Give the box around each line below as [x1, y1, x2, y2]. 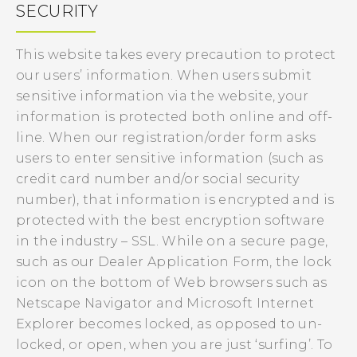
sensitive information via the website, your [16, 88, 309, 104]
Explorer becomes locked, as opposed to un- [16, 316, 323, 331]
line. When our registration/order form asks [16, 130, 316, 145]
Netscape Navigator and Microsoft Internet [16, 296, 315, 311]
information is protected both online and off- [16, 109, 333, 124]
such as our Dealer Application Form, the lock [16, 254, 332, 269]
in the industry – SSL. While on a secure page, [16, 233, 328, 249]
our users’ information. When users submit [16, 68, 312, 83]
